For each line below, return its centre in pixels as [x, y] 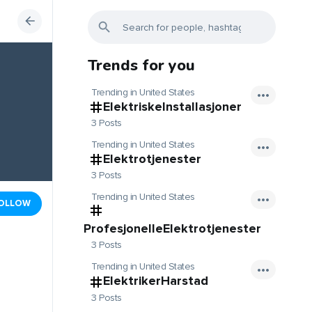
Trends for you [141, 65]
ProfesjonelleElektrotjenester [172, 229]
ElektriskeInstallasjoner [172, 107]
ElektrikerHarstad [156, 281]
